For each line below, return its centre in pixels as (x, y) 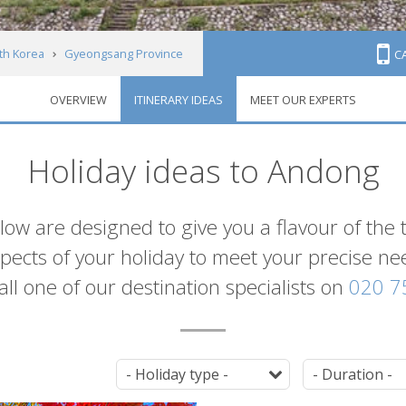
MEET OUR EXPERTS (303, 100)
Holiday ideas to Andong (203, 171)
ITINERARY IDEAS (179, 100)
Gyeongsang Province (123, 54)
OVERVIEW (78, 100)
